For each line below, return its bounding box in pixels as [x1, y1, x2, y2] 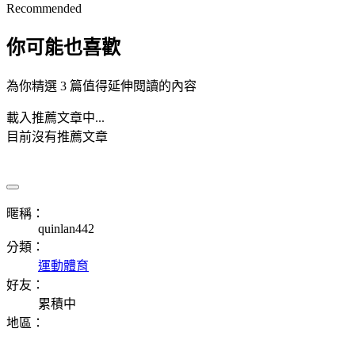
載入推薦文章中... [6, 111, 105, 125]
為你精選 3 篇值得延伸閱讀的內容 [6, 79, 197, 94]
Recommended [6, 2, 82, 16]
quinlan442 [38, 222, 94, 236]
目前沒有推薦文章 [6, 130, 108, 144]
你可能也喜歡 [6, 37, 120, 59]
